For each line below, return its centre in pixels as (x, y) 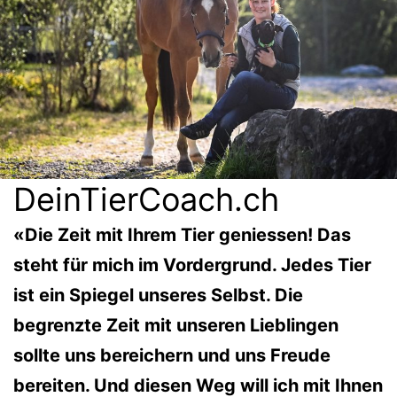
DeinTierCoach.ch (146, 199)
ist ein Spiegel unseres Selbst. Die (158, 295)
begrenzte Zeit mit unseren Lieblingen (176, 325)
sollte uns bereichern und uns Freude (172, 355)
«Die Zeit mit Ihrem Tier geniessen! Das (182, 234)
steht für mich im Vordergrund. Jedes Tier (192, 265)
